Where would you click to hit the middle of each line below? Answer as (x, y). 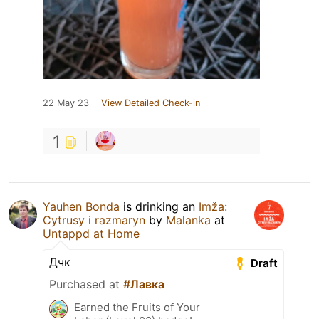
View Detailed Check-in (151, 103)
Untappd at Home (91, 234)
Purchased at (86, 284)
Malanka (188, 220)
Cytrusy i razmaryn (94, 220)
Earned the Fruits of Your (137, 308)
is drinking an (159, 207)
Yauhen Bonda (81, 207)
